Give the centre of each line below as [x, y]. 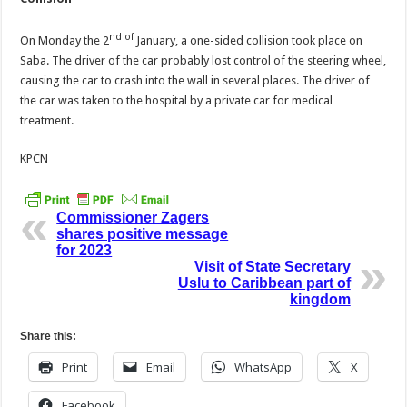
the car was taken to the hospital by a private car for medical [177, 101]
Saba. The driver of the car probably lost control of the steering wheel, [203, 61]
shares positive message [143, 233]
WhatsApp [263, 367]
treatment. [47, 121]
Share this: [49, 336]
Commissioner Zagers [133, 217]
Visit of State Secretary [272, 266]
